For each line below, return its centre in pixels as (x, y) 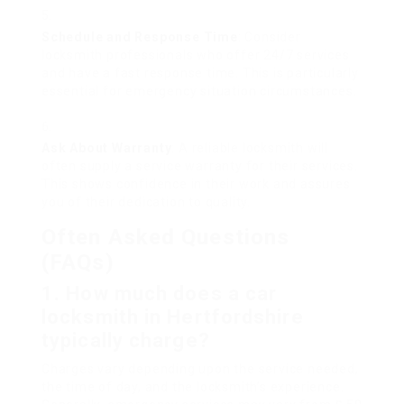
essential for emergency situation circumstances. (199, 91)
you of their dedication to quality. (147, 202)
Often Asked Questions (166, 237)
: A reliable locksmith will (250, 148)
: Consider (269, 37)
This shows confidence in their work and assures (196, 184)
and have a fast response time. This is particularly (200, 73)
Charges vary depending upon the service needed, (200, 369)
